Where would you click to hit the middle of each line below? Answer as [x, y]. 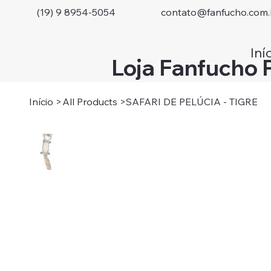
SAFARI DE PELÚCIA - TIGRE [192, 102]
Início [41, 102]
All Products [90, 102]
